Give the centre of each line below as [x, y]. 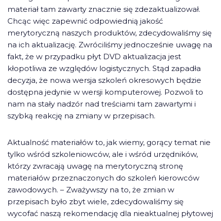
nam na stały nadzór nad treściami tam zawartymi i [102, 104]
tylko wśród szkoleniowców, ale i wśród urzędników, [103, 154]
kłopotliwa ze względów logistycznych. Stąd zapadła [104, 68]
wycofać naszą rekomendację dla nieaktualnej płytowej [110, 213]
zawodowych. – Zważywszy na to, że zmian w [91, 190]
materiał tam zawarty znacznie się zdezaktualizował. [104, 9]
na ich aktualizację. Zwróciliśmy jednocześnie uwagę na [110, 45]
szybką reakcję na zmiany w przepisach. [81, 116]
